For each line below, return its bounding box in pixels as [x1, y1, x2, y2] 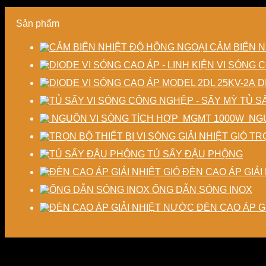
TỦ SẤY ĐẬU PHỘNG [147, 148, 243, 159]
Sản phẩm [16, 18, 59, 28]
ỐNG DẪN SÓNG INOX [152, 184, 252, 195]
